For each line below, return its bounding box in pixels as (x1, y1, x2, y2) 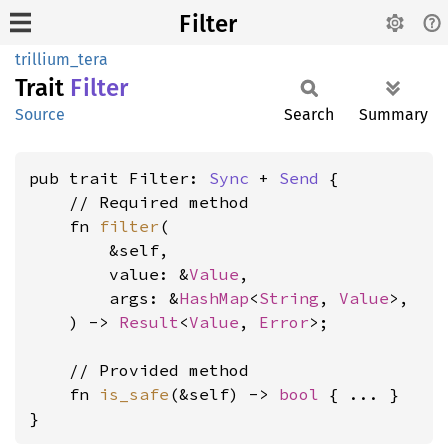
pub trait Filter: (29, 168, 209, 188)
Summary (359, 105, 428, 124)
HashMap (179, 288, 249, 308)
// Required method (29, 192, 249, 212)
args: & (29, 288, 179, 308)
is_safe (99, 384, 169, 404)
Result (119, 312, 179, 332)
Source (15, 105, 65, 124)
